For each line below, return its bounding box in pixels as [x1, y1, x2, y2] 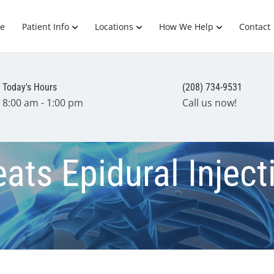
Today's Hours [2, 81, 57, 93]
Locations [94, 20, 133, 32]
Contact [239, 20, 270, 32]
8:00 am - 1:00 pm [2, 96, 84, 109]
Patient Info [21, 20, 69, 32]
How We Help [158, 20, 213, 32]
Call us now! [182, 96, 237, 109]
